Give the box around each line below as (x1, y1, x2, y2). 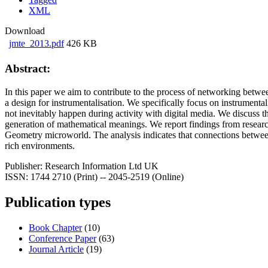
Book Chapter (29, 222, 82, 233)
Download (5, 26, 45, 36)
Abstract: (5, 62, 50, 75)
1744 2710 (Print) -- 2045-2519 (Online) (31, 171, 184, 182)
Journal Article (29, 243, 84, 254)
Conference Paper (29, 233, 96, 243)
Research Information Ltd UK (45, 160, 159, 171)
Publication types (5, 194, 111, 210)
